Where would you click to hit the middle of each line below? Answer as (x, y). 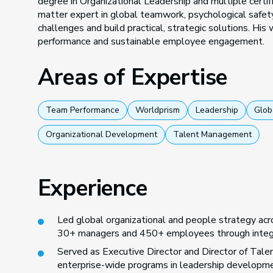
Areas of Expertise (133, 77)
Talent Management (212, 134)
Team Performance (82, 110)
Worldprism (157, 110)
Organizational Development (101, 134)
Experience (92, 188)
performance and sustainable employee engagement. (151, 41)
